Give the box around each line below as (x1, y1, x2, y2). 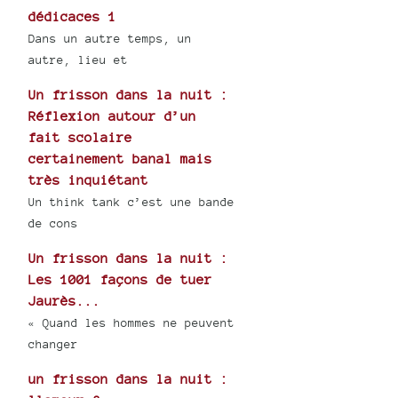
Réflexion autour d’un (28, 108, 197, 124)
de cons (28, 217, 79, 231)
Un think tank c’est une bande (28, 195, 235, 210)
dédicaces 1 (28, 9, 117, 25)
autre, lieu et (28, 53, 129, 68)
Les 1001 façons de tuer (28, 272, 213, 288)
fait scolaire (28, 130, 133, 146)
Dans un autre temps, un (28, 32, 193, 46)
